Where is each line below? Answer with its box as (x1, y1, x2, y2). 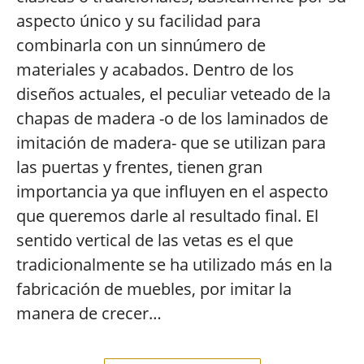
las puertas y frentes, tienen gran (16, 156, 262, 178)
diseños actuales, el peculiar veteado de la (16, 83, 331, 105)
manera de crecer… (16, 302, 162, 324)
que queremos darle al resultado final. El (16, 205, 318, 227)
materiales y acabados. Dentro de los (16, 58, 294, 80)
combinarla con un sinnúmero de (16, 34, 266, 56)
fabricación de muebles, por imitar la (16, 278, 292, 300)
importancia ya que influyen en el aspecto (16, 180, 328, 202)
